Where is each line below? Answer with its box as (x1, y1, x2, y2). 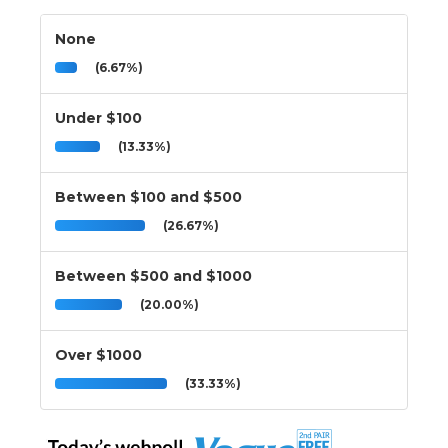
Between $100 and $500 (55, 187, 242, 206)
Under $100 (55, 108, 142, 127)
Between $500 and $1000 (55, 266, 252, 285)
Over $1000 (55, 345, 142, 364)
